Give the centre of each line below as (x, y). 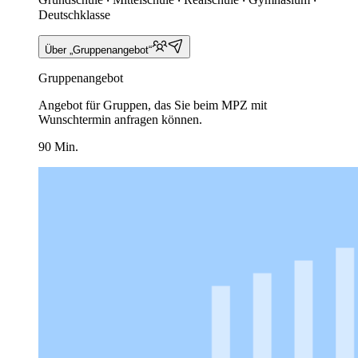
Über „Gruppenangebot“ (98, 50)
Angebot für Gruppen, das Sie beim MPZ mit (153, 105)
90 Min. (58, 146)
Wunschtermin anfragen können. (120, 119)
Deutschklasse (74, 14)
